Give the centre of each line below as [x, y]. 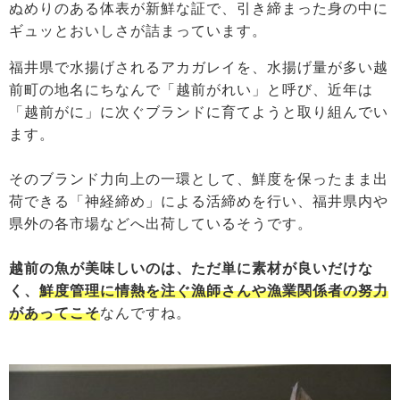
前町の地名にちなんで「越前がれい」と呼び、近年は [191, 89]
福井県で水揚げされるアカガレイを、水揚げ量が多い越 [199, 67]
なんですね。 [146, 312]
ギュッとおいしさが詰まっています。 [138, 30]
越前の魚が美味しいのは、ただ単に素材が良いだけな [191, 268]
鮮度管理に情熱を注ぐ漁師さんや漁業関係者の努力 [214, 290]
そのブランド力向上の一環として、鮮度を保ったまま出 [199, 179]
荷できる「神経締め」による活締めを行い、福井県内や [199, 201]
